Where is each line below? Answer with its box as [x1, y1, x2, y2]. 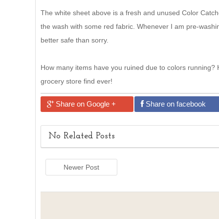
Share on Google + [54, 100, 116, 108]
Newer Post [64, 163, 99, 171]
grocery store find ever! [41, 77, 112, 85]
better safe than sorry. [41, 36, 109, 44]
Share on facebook [144, 100, 206, 108]
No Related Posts [48, 131, 115, 141]
